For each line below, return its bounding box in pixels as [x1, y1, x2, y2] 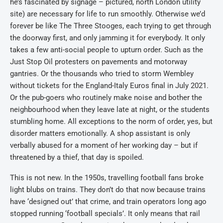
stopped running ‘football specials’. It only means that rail [10, 209, 200, 218]
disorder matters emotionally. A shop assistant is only [10, 129, 190, 138]
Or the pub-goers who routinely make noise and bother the [10, 93, 202, 102]
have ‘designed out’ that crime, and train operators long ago [10, 197, 207, 206]
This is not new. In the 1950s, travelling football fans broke [10, 173, 204, 182]
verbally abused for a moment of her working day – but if [10, 141, 198, 150]
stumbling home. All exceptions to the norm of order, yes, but [10, 117, 213, 126]
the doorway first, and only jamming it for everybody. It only [10, 33, 205, 42]
